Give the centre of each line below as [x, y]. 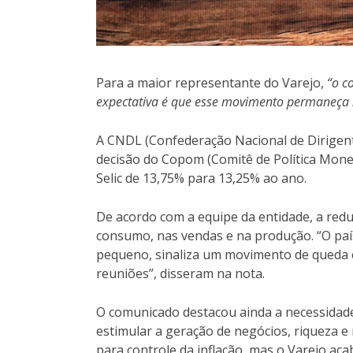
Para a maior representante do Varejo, [210, 82]
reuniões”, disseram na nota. [180, 273]
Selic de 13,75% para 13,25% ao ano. [201, 178]
